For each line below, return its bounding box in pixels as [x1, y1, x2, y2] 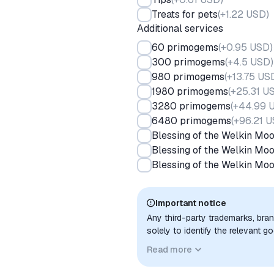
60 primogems [152, 41, 218, 54]
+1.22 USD [220, 8, 266, 21]
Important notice [155, 198, 226, 209]
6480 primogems [152, 114, 231, 127]
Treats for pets [152, 8, 218, 21]
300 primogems [152, 56, 225, 68]
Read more [147, 244, 192, 255]
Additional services [137, 22, 223, 35]
